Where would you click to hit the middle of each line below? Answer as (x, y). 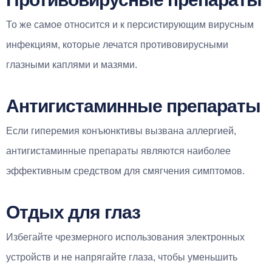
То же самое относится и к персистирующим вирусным (130, 24)
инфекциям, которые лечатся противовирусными (117, 44)
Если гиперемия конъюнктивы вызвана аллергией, (121, 131)
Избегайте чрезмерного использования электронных (125, 237)
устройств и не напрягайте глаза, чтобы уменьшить (122, 257)
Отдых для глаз (73, 212)
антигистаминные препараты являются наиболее (118, 151)
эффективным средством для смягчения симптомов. (125, 171)
